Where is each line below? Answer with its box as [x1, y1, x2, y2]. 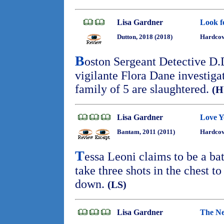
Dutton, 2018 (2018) [117, 33, 172, 40]
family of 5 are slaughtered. [75, 82, 212, 95]
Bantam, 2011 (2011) [117, 128, 175, 135]
